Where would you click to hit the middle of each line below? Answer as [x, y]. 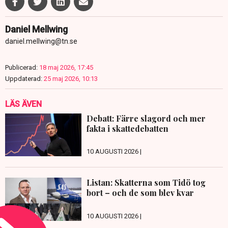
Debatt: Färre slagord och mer [146, 118]
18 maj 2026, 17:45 [66, 67]
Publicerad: [21, 67]
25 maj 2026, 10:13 [71, 78]
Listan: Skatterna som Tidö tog [146, 183]
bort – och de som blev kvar [140, 193]
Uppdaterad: [24, 78]
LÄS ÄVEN [23, 104]
